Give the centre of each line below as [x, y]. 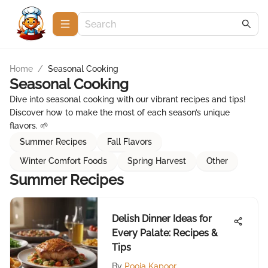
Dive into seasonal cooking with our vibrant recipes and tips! [128, 99]
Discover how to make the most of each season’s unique [120, 112]
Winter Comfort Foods [63, 161]
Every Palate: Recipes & [165, 233]
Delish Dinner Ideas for [162, 219]
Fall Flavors [130, 142]
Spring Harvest [157, 161]
